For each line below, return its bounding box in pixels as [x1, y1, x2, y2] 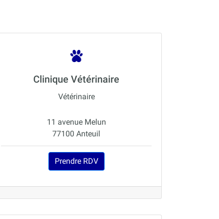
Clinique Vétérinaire [33, 73, 119, 86]
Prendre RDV [54, 156, 98, 166]
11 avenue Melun [46, 117, 106, 127]
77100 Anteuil [52, 129, 100, 139]
